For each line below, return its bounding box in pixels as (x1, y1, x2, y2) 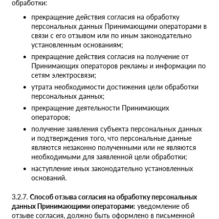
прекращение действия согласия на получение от (31, 52, 189, 61)
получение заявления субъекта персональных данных (31, 125, 202, 133)
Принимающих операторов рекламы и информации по (31, 62, 206, 70)
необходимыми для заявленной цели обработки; (31, 153, 187, 161)
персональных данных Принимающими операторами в (31, 22, 207, 31)
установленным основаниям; (31, 41, 123, 49)
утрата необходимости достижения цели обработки (31, 83, 198, 91)
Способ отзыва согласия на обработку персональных (30, 193, 197, 201)
